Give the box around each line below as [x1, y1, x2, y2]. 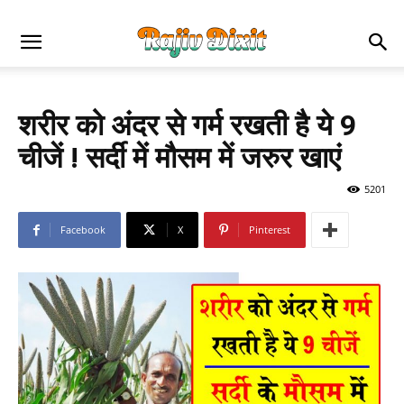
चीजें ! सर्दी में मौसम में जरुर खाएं [18, 141, 341, 175]
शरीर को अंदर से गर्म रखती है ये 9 [18, 108, 356, 142]
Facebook [60, 223, 106, 236]
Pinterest [249, 223, 290, 236]
